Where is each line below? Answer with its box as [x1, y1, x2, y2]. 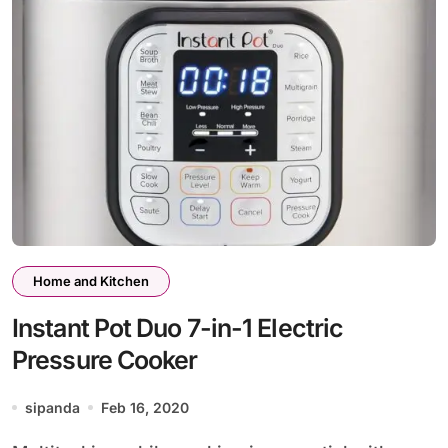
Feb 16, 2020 [101, 398, 189, 416]
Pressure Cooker [12, 344, 198, 375]
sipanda [25, 398, 80, 416]
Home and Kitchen [33, 272, 149, 289]
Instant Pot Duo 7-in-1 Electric [12, 312, 344, 343]
